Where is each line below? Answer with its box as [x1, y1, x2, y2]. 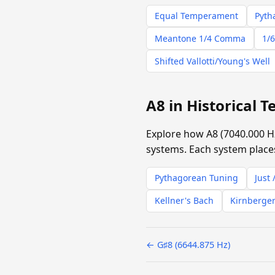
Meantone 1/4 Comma [154, 32, 246, 44]
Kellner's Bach [154, 195, 214, 207]
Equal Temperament [154, 10, 238, 22]
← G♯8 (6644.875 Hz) [146, 238, 230, 250]
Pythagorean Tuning [154, 172, 238, 184]
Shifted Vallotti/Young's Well [154, 55, 270, 67]
